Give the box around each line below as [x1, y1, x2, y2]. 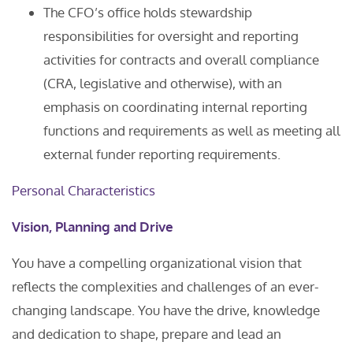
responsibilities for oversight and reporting [43, 28, 299, 44]
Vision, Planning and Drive [12, 218, 173, 235]
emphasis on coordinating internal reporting [43, 98, 307, 115]
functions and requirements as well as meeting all [43, 122, 340, 139]
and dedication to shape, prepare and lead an [12, 325, 281, 342]
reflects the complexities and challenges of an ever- [12, 278, 319, 295]
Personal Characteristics [12, 182, 155, 199]
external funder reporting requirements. [43, 146, 284, 162]
